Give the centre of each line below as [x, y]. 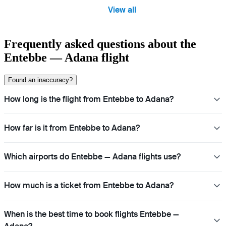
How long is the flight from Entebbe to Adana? [89, 99]
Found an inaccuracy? [40, 80]
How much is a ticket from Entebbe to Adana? [89, 186]
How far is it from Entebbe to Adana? [72, 128]
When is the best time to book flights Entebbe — [92, 214]
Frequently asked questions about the [100, 44]
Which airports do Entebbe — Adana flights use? [92, 157]
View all [122, 10]
